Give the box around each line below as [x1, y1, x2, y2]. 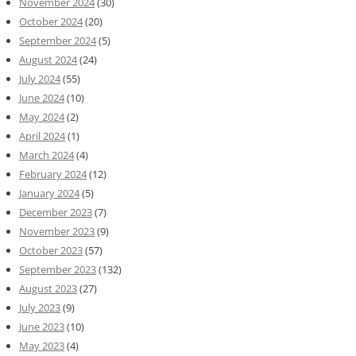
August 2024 [19, 52, 77, 67]
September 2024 [19, 33, 96, 48]
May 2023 [19, 338, 64, 353]
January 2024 [19, 185, 79, 200]
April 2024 [19, 128, 65, 143]
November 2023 [19, 223, 95, 238]
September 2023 [19, 261, 96, 277]
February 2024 [19, 166, 87, 181]
